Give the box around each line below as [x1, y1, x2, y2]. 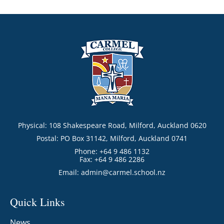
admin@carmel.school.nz [81, 167, 165, 177]
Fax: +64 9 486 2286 [79, 154, 144, 164]
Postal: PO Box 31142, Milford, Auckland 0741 [36, 133, 187, 143]
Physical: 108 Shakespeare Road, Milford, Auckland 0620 [17, 120, 206, 130]
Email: [58, 167, 81, 177]
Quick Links [10, 194, 65, 209]
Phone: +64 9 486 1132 [74, 146, 149, 156]
